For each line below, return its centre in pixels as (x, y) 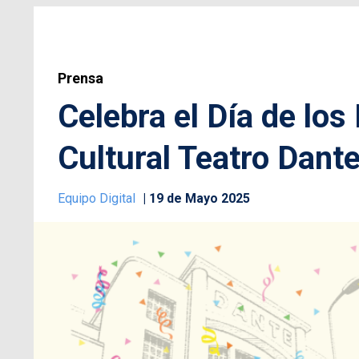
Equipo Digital (98, 199)
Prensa (81, 79)
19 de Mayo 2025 (200, 199)
